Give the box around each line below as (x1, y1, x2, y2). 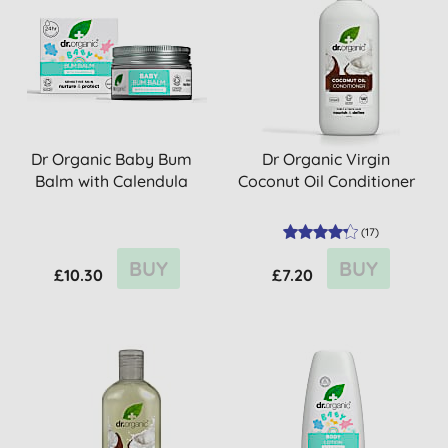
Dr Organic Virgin (262, 149, 391, 169)
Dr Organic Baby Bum (30, 149, 192, 169)
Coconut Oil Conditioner (237, 171, 415, 191)
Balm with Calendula (34, 171, 188, 191)
